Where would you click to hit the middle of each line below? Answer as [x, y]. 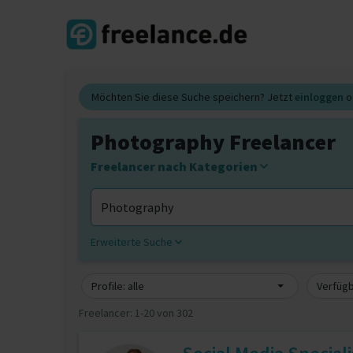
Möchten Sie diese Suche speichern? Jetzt [193, 97]
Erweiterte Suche [133, 242]
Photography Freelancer [213, 142]
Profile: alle [118, 286]
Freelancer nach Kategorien [175, 166]
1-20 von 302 [164, 313]
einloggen [319, 97]
